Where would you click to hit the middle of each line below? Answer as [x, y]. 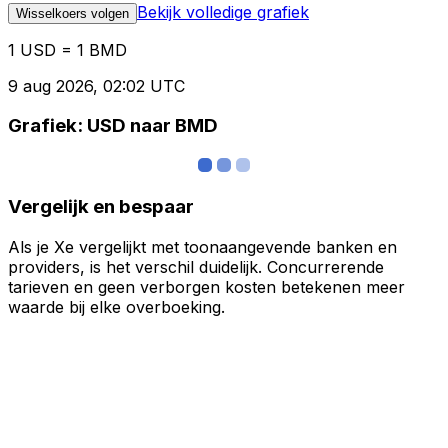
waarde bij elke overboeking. [116, 306]
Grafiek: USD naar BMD [113, 126]
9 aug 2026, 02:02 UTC [96, 85]
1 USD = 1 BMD [67, 49]
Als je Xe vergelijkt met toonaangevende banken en [202, 246]
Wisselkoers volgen [72, 13]
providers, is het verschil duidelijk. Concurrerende [196, 266]
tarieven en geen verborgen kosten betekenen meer [206, 286]
